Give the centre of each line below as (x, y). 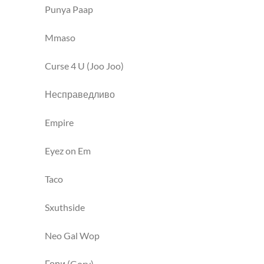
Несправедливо (80, 94)
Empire (59, 122)
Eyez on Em (68, 151)
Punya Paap (69, 9)
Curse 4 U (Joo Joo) (84, 66)
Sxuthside (65, 207)
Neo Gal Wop (72, 235)
